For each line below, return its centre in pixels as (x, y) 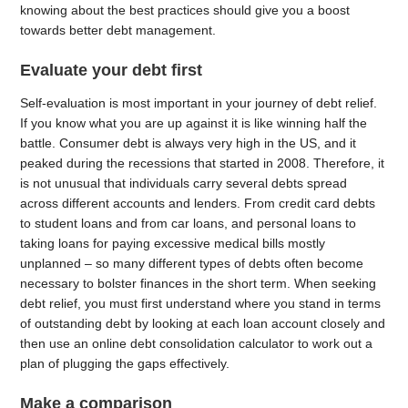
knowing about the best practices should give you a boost (185, 10)
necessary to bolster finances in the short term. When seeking (199, 283)
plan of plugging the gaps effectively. (125, 363)
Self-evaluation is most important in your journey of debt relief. (199, 103)
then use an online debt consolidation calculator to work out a (197, 343)
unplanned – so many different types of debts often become (192, 263)
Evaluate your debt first (112, 70)
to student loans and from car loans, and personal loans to (189, 223)
